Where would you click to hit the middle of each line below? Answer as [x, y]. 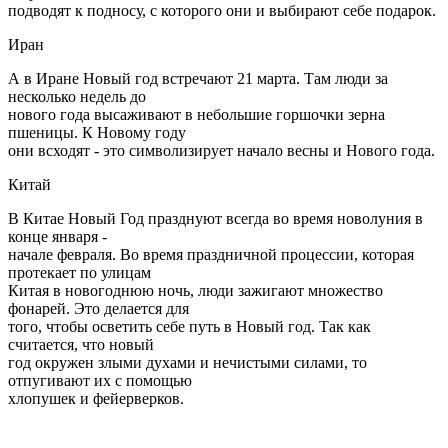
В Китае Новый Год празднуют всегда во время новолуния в [215, 218]
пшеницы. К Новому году [97, 132]
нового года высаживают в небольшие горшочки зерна [196, 114]
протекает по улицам [79, 272]
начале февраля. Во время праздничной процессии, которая [211, 254]
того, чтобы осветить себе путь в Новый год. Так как [189, 326]
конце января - [57, 236]
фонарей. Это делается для [98, 308]
